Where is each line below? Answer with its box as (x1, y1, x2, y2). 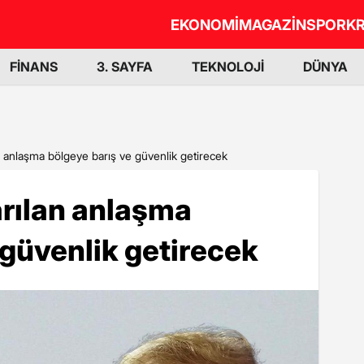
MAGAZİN (239, 15, 306, 33)
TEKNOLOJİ (192, 58, 264, 75)
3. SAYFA (97, 58, 153, 75)
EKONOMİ (171, 15, 239, 33)
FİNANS (10, 58, 58, 75)
